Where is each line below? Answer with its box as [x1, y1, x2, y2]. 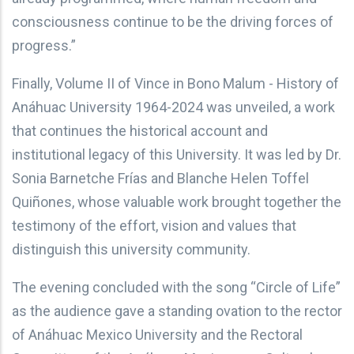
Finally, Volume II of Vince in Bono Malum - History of [12, 74, 339, 92]
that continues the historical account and [12, 122, 268, 139]
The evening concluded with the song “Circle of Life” [12, 278, 341, 296]
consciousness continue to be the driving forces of [12, 13, 333, 30]
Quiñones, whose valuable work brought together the [12, 193, 341, 210]
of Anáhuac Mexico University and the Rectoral [12, 326, 303, 343]
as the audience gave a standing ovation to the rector [12, 302, 342, 319]
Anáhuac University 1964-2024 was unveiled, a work [12, 98, 335, 115]
